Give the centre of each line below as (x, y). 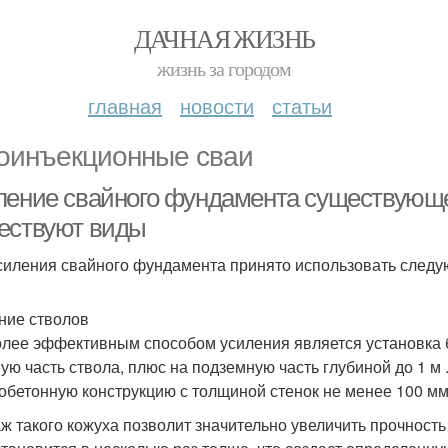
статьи (302, 105)
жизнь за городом (224, 68)
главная (125, 105)
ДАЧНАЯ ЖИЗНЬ (224, 38)
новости (217, 105)
